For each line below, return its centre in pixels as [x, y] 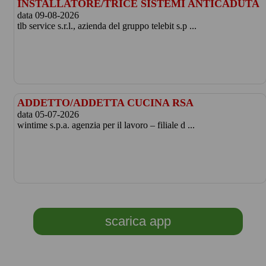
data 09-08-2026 [48, 15]
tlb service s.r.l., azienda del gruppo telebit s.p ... [107, 26]
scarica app [138, 221]
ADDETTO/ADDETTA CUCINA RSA [105, 103]
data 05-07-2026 [48, 114]
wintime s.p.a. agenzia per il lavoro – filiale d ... [106, 125]
